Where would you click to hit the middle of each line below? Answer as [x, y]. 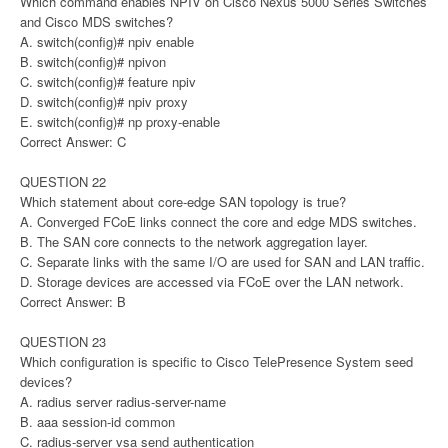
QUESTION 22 [63, 181]
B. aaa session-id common [97, 421]
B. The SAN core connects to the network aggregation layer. [194, 241]
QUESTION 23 [63, 341]
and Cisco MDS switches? [96, 21]
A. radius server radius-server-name [123, 401]
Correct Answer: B [73, 301]
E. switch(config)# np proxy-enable [120, 121]
